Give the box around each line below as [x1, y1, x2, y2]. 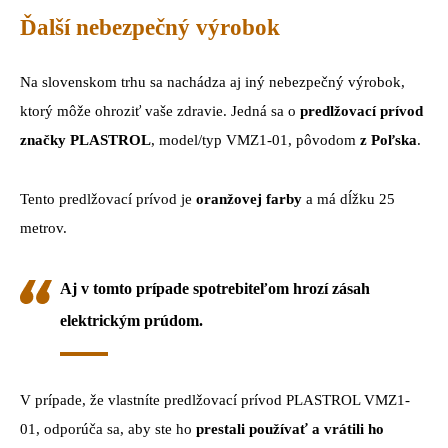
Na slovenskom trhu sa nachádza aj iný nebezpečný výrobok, [20, 74, 405, 91]
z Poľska [360, 132, 417, 149]
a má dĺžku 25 [302, 191, 395, 208]
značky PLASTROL [20, 132, 151, 149]
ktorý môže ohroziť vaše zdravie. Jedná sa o [20, 103, 300, 120]
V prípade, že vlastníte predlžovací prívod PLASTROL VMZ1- [20, 391, 410, 408]
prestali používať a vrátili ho [196, 420, 384, 437]
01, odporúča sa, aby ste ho [20, 420, 196, 437]
